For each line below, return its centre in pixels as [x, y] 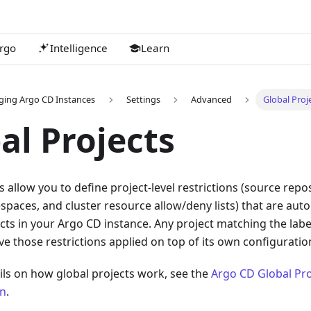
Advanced [212, 100]
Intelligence [78, 48]
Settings [143, 100]
